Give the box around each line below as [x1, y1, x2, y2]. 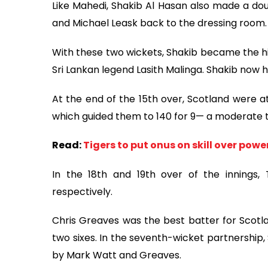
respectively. [52, 184, 112, 199]
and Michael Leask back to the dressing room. [52, 16, 267, 31]
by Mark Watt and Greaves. [52, 248, 181, 263]
